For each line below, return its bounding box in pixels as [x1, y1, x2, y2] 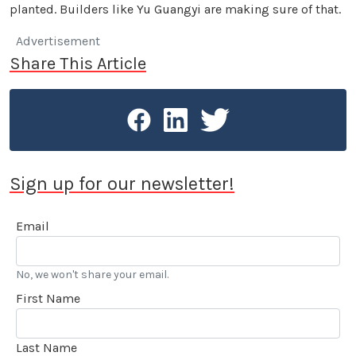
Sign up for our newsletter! [10, 172, 234, 195]
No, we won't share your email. [16, 267, 168, 281]
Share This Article [10, 52, 146, 73]
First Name [16, 290, 80, 306]
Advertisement [16, 33, 100, 48]
